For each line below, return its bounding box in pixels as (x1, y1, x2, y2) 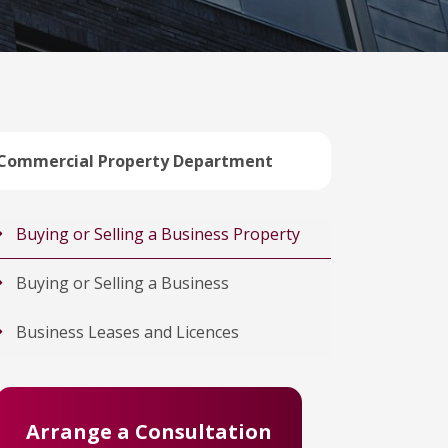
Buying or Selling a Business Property (16, 223, 300, 245)
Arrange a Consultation (26, 418, 272, 445)
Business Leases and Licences (16, 321, 239, 343)
